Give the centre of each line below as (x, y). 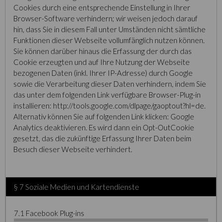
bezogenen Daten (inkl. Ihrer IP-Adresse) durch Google (103, 73)
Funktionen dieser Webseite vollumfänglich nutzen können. (109, 40)
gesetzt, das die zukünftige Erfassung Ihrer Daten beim (102, 138)
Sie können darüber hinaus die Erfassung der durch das (103, 51)
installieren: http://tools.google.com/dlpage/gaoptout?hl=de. (110, 106)
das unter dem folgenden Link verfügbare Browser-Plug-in (107, 95)
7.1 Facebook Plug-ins (49, 213)
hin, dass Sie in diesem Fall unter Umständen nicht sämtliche (110, 29)
